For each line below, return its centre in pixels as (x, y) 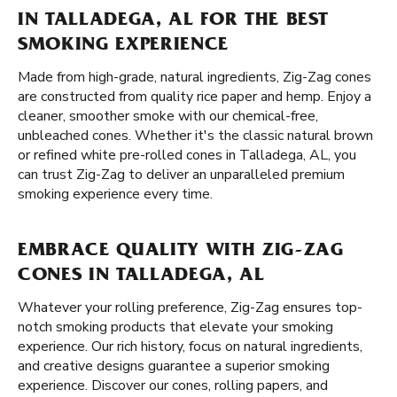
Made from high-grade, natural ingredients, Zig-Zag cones (195, 77)
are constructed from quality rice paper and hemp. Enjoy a (195, 97)
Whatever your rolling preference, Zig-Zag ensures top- (190, 307)
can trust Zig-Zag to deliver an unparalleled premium (181, 175)
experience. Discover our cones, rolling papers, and (173, 385)
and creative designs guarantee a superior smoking (174, 366)
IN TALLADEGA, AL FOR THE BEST (174, 21)
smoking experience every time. (115, 194)
